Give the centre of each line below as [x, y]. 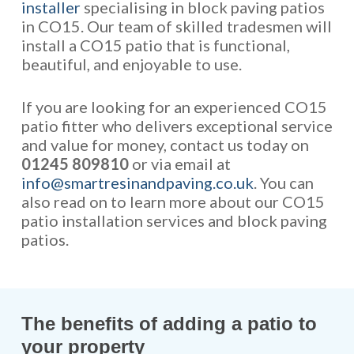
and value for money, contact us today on [165, 145]
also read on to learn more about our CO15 [173, 201]
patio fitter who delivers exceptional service [177, 126]
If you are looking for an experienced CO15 [174, 107]
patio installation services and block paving [174, 220]
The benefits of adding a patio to [169, 324]
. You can [283, 183]
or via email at [179, 164]
